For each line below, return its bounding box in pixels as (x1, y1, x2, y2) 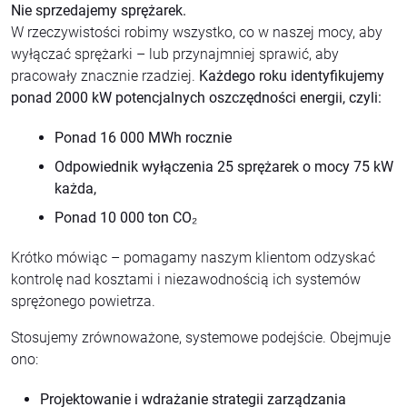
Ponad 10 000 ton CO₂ (55, 208, 197, 226)
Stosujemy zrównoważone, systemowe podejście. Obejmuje (11, 328, 391, 346)
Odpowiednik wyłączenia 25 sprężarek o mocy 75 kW (55, 157, 393, 175)
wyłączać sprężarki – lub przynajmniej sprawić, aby (11, 45, 339, 63)
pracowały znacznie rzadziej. (11, 66, 199, 84)
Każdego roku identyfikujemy (199, 66, 384, 84)
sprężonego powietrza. (11, 292, 155, 310)
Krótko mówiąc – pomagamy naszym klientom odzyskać (11, 248, 375, 266)
